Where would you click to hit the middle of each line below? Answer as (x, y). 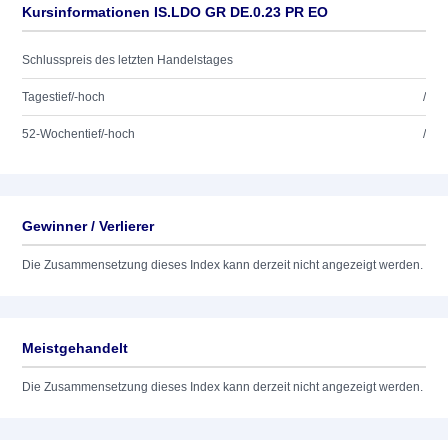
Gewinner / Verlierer (88, 226)
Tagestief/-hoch (63, 97)
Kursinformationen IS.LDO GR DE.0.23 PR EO (175, 12)
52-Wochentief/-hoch (78, 134)
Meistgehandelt (75, 348)
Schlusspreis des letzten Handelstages (127, 60)
